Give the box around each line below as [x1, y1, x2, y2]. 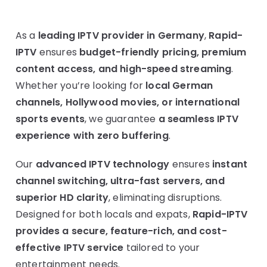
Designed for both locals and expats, [15, 207, 193, 221]
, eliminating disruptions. [108, 191, 222, 204]
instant [212, 157, 248, 171]
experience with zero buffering [15, 129, 169, 142]
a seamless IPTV [158, 112, 238, 126]
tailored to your [123, 241, 200, 254]
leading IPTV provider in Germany [38, 29, 204, 42]
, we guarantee [85, 112, 159, 126]
